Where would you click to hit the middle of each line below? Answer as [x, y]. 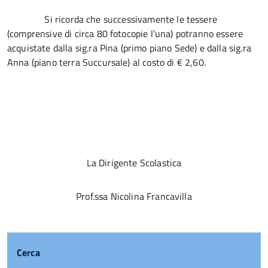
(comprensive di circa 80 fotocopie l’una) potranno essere [125, 33]
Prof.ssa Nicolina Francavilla [134, 196]
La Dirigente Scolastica [134, 163]
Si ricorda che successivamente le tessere [112, 19]
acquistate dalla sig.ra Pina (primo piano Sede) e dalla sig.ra [129, 48]
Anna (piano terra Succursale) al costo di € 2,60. [113, 62]
